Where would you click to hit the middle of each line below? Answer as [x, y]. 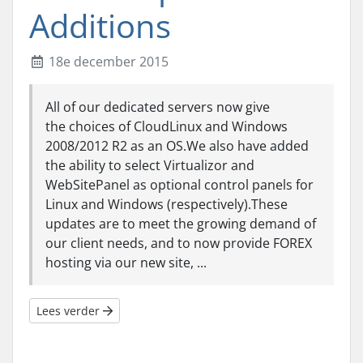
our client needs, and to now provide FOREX [179, 243]
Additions [100, 26]
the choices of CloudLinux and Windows [167, 126]
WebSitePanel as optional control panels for [179, 185]
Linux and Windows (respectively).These [167, 204]
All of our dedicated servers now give [158, 107]
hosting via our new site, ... [126, 263]
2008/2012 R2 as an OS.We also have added [177, 146]
